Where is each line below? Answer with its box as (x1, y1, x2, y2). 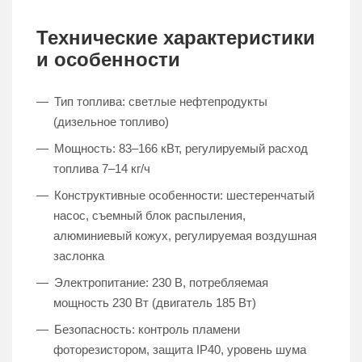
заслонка (53, 249, 104, 263)
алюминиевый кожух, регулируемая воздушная (53, 229, 317, 243)
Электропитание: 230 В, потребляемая (54, 276, 268, 290)
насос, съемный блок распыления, (53, 208, 246, 223)
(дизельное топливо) (53, 115, 169, 129)
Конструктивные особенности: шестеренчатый (54, 188, 314, 203)
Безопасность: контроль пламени (54, 322, 240, 337)
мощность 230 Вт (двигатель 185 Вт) (53, 296, 256, 310)
